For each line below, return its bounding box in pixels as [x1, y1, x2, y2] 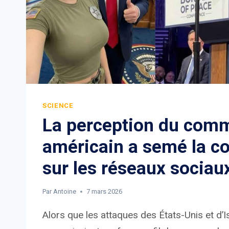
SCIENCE [42, 102, 74, 110]
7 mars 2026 [86, 188, 123, 196]
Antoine [53, 188, 77, 196]
